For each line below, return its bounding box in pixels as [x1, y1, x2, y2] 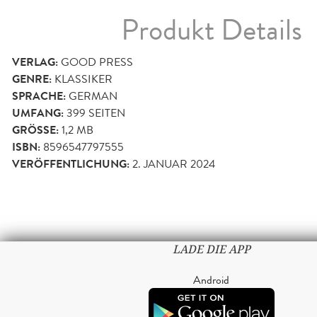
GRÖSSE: [12, 122, 56, 139]
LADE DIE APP [172, 242, 250, 258]
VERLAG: [12, 54, 58, 71]
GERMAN [69, 88, 117, 105]
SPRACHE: [12, 88, 66, 105]
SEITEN [86, 105, 125, 122]
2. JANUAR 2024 [132, 156, 215, 173]
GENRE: [12, 71, 52, 88]
